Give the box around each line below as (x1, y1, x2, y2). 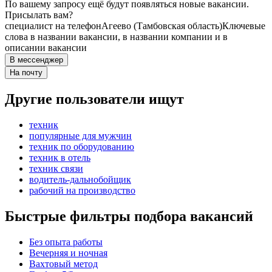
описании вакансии (5, 42, 87, 53)
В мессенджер (10, 55, 63, 65)
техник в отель (29, 152, 90, 163)
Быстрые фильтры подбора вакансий (5, 208, 253, 224)
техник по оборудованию (29, 141, 134, 152)
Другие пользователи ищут (5, 91, 184, 107)
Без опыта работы (29, 236, 103, 247)
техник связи (29, 163, 83, 174)
